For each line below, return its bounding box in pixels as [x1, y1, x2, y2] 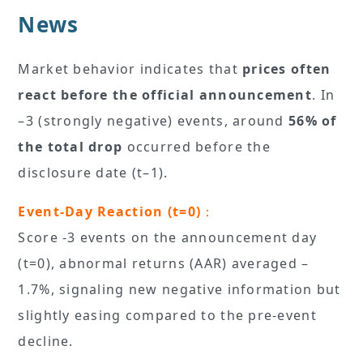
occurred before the [122, 138, 271, 156]
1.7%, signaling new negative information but [18, 280, 341, 299]
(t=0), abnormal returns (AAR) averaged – [18, 254, 310, 273]
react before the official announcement [18, 86, 313, 105]
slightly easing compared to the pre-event [18, 306, 317, 325]
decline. [18, 332, 74, 351]
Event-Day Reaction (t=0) [18, 203, 202, 221]
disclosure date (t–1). [18, 164, 173, 182]
